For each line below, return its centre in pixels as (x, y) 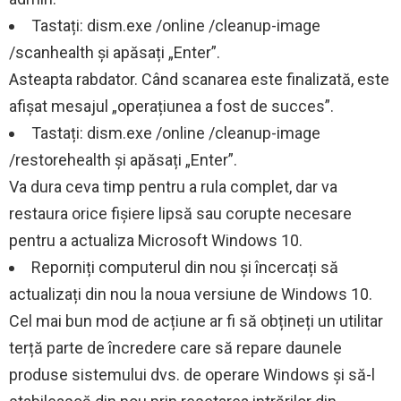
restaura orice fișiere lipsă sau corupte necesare (180, 214)
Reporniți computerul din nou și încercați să (185, 268)
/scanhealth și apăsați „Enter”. (115, 53)
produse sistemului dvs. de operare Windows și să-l (192, 375)
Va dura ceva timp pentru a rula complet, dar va (173, 187)
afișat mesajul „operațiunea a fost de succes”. (171, 107)
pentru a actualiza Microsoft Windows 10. (156, 241)
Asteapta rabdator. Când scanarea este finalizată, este (199, 80)
